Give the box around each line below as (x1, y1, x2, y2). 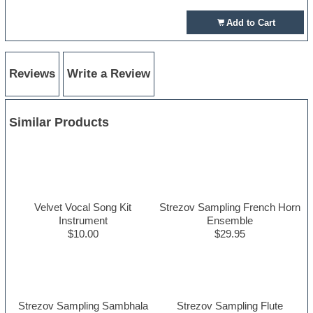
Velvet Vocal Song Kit (34, 201, 132, 213)
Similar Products (9, 115, 110, 129)
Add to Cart (226, 17, 275, 29)
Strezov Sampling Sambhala (17, 299, 148, 312)
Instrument (58, 214, 108, 226)
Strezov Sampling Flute (177, 299, 284, 312)
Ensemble (207, 214, 254, 226)
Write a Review (67, 67, 151, 80)
